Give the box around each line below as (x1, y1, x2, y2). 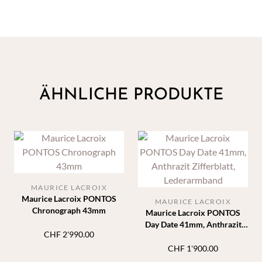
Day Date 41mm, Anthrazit (144, 219, 242, 229)
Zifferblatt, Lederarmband (146, 230, 240, 241)
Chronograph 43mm (32, 205, 106, 215)
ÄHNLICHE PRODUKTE (39, 87, 223, 104)
